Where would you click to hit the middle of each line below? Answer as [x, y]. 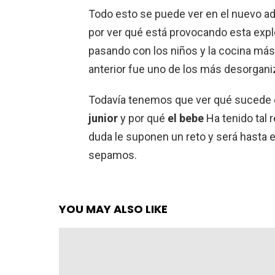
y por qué [143, 118]
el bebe [186, 118]
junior [103, 118]
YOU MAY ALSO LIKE [113, 209]
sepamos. [113, 155]
